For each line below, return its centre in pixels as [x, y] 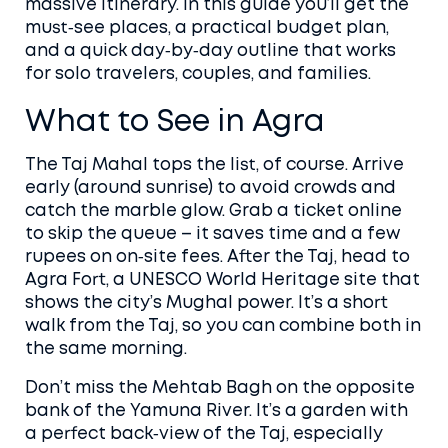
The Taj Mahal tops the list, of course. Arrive [214, 165]
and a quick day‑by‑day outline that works [210, 51]
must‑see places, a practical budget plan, [207, 28]
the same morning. [106, 349]
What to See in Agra [175, 122]
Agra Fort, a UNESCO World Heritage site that [222, 280]
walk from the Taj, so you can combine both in [223, 326]
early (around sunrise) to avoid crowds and [210, 188]
